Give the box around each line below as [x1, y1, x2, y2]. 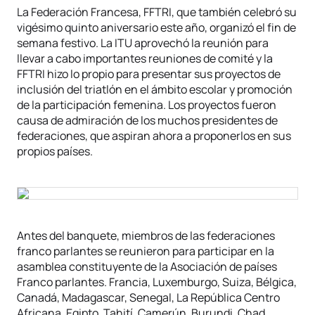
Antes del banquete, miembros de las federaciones [17, 228, 275, 243]
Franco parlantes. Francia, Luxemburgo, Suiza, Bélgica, [17, 274, 297, 290]
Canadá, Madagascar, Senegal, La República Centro [17, 290, 280, 305]
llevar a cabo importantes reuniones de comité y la [17, 51, 273, 66]
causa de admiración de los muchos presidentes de [17, 112, 278, 128]
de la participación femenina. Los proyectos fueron [17, 97, 276, 112]
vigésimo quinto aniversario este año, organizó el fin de [17, 20, 296, 35]
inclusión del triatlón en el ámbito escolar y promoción [17, 82, 292, 97]
